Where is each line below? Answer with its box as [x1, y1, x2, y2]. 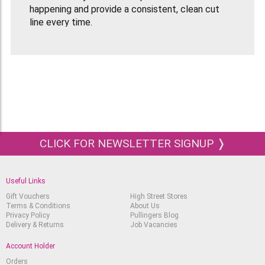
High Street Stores [130, 192, 188, 201]
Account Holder [6, 242, 55, 251]
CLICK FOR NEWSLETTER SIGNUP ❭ [39, 137, 226, 151]
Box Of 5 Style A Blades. [29, 35, 134, 47]
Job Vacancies [130, 221, 177, 230]
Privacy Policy [6, 211, 50, 220]
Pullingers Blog [130, 211, 179, 220]
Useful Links [6, 177, 46, 186]
